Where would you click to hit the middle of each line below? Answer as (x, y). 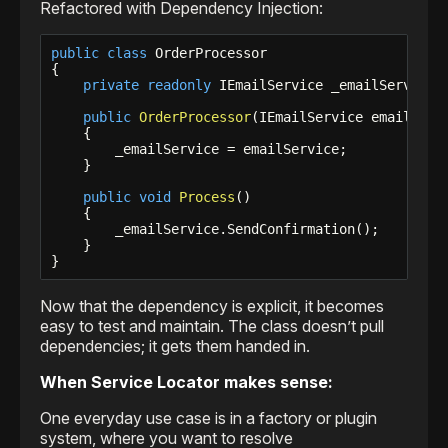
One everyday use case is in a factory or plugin (208, 418)
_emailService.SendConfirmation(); (215, 229)
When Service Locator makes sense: (186, 382)
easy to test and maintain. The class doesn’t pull (212, 326)
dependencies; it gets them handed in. (175, 346)
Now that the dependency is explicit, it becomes (212, 306)
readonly (179, 85)
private (111, 85)
